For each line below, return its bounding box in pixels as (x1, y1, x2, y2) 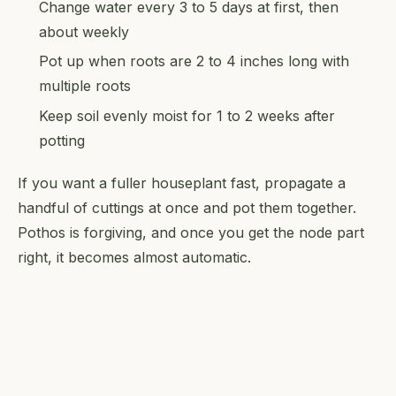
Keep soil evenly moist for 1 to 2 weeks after (39, 106, 335, 125)
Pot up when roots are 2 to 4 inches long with (39, 52, 349, 71)
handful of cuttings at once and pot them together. (18, 198, 356, 217)
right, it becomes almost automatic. (18, 247, 251, 266)
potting (39, 131, 85, 149)
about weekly (39, 22, 129, 41)
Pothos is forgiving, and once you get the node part (18, 223, 364, 241)
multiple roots (39, 77, 131, 95)
